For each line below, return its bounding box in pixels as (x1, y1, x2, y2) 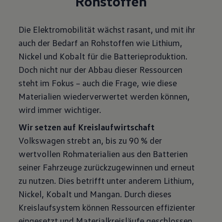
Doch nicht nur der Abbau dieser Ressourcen (18, 64, 183, 75)
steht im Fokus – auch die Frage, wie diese (18, 77, 177, 88)
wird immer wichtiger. (18, 104, 102, 115)
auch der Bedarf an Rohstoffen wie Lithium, (18, 37, 183, 48)
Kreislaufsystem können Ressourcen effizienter (18, 202, 196, 213)
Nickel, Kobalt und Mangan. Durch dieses (18, 188, 172, 199)
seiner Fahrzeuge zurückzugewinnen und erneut (18, 162, 195, 172)
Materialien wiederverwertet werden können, (18, 91, 190, 102)
